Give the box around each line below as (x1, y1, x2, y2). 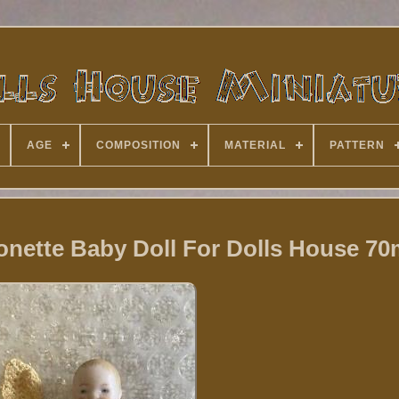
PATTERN (329, 139, 385, 151)
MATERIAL (224, 139, 286, 151)
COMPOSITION (95, 139, 181, 151)
